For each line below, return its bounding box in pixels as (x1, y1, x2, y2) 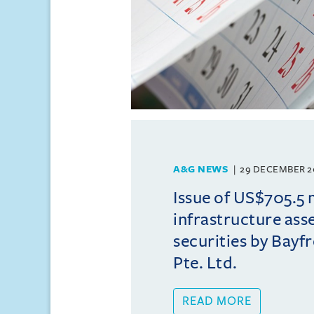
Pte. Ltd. (173, 254, 238, 272)
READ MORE (182, 295, 252, 308)
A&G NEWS (173, 164, 228, 175)
